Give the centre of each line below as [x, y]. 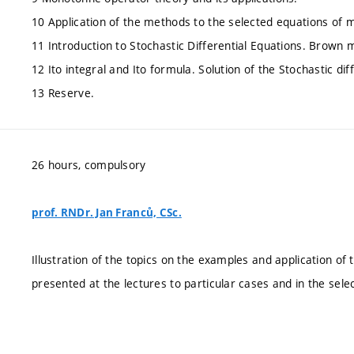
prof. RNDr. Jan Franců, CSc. [107, 212]
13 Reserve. [63, 92]
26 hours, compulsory [89, 164]
